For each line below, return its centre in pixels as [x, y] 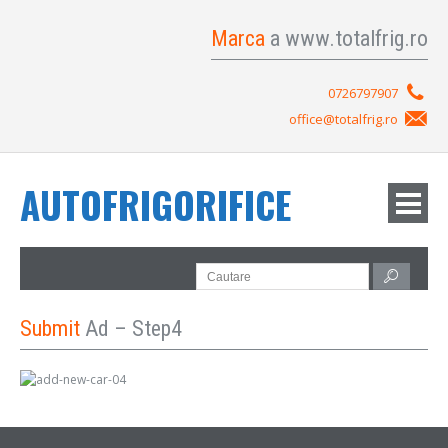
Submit [52, 328]
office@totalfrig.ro [343, 119]
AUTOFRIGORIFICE [155, 204]
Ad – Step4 [133, 328]
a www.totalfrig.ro [349, 38]
